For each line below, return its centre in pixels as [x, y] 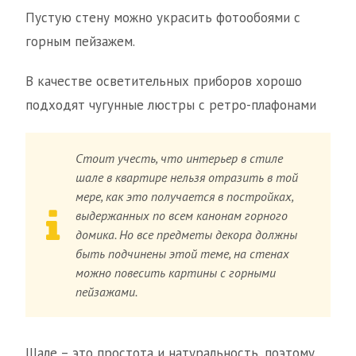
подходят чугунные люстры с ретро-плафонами [171, 105]
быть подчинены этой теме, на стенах [183, 254]
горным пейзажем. [80, 42]
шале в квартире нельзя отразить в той [187, 178]
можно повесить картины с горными [176, 273]
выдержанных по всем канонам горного [182, 216]
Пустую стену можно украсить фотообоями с [163, 18]
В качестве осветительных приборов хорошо [164, 81]
